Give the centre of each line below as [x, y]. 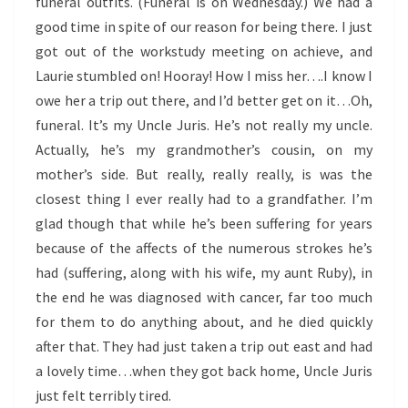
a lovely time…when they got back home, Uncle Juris [204, 371]
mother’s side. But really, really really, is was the [204, 174]
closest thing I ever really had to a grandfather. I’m [204, 199]
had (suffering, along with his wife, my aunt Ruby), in [204, 272]
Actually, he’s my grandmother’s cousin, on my [204, 149]
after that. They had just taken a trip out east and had [204, 346]
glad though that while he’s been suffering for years [204, 223]
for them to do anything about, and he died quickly [204, 321]
